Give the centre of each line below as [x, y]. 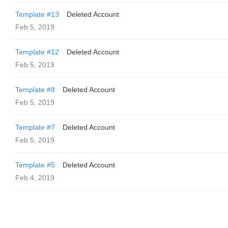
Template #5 [35, 165]
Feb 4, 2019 [35, 178]
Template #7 [35, 127]
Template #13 [37, 14]
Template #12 [37, 52]
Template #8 [35, 90]
